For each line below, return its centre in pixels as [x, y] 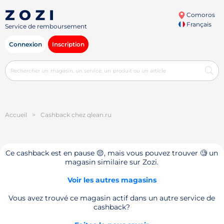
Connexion [25, 44]
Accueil [16, 115]
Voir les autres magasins [112, 180]
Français [198, 24]
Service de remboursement [46, 26]
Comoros [200, 15]
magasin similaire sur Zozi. [112, 162]
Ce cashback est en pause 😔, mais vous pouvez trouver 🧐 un [112, 153]
